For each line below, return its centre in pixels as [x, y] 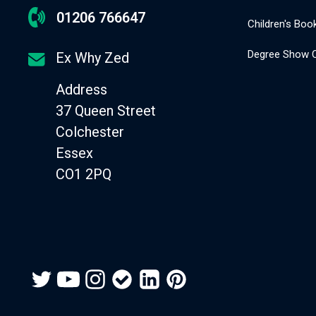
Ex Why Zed [93, 57]
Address [82, 89]
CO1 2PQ [84, 174]
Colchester [90, 132]
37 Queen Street [106, 110]
